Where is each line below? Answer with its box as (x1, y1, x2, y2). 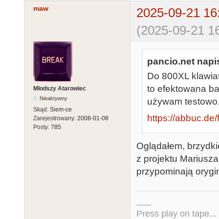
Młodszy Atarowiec (33, 85, 86, 92)
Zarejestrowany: (33, 114, 77, 122)
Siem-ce (50, 106, 72, 113)
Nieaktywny (40, 95, 68, 101)
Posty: (33, 123, 51, 131)
